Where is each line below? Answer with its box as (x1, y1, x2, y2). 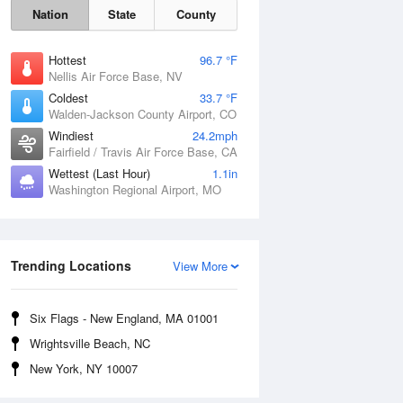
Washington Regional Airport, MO (49, 181, 221, 198)
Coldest (49, 89, 88, 106)
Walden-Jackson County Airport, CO (49, 105, 237, 122)
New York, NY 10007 (30, 360, 138, 377)
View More (173, 257, 228, 274)
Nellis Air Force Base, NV (49, 67, 183, 85)
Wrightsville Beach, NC (30, 335, 150, 352)
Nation (31, 5, 68, 22)
